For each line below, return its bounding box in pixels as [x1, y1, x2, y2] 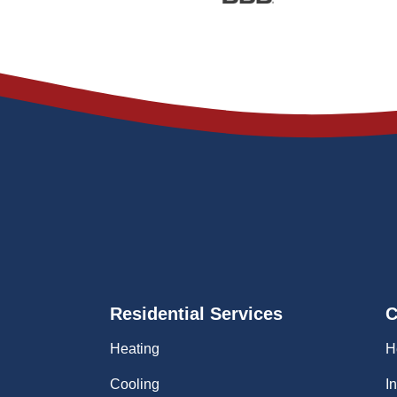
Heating [110, 341, 160, 357]
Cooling [110, 377, 160, 393]
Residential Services [110, 304, 283, 324]
